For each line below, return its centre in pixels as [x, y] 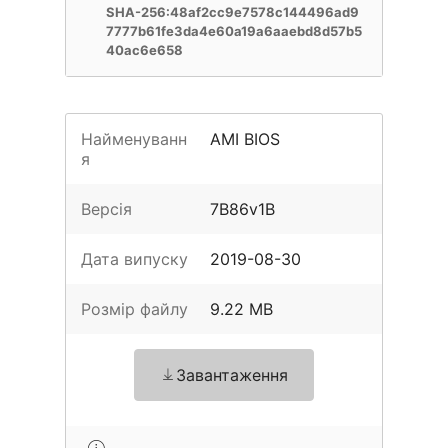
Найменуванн [134, 139]
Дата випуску [134, 259]
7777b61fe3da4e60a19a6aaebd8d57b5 [234, 31]
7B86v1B [243, 209]
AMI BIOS [245, 139]
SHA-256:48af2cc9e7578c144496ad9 [232, 12]
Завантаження [232, 375]
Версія [106, 209]
